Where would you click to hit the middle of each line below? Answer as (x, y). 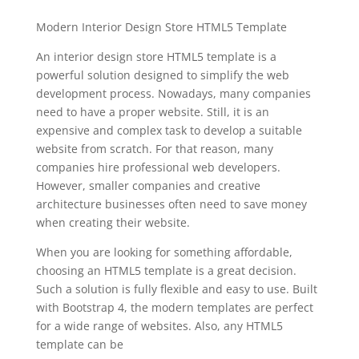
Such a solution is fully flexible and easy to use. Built (176, 289)
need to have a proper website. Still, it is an (152, 112)
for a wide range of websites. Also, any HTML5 (159, 326)
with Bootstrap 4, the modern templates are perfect (174, 308)
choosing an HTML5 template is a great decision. (166, 271)
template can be (79, 345)
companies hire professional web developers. (158, 167)
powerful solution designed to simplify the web (162, 75)
